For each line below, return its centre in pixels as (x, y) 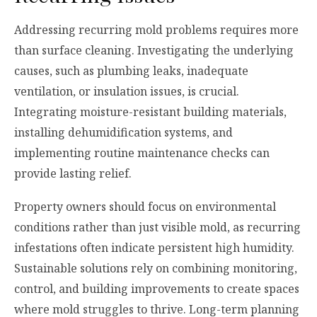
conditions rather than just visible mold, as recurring (157, 227)
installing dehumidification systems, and (123, 132)
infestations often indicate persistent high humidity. (154, 248)
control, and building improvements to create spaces (157, 289)
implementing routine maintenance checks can (142, 152)
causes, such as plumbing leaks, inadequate (131, 70)
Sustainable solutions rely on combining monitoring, (156, 269)
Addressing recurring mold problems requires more (156, 29)
